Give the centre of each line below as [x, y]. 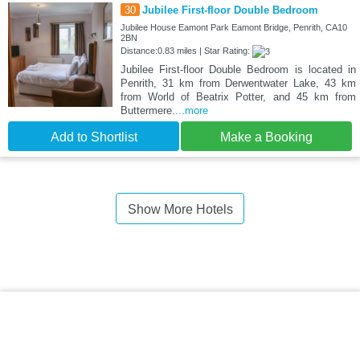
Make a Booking [266, 137]
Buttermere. [147, 111]
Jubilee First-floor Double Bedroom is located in [238, 70]
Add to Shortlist [94, 137]
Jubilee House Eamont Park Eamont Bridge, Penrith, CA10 [233, 28]
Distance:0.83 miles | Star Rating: [186, 51]
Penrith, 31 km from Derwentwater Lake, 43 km [238, 84]
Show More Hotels [180, 210]
